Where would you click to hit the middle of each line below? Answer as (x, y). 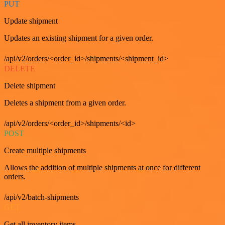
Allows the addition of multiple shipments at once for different (102, 167)
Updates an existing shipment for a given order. (79, 38)
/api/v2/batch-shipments (41, 197)
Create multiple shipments (45, 150)
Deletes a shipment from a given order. (65, 103)
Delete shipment (30, 86)
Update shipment (31, 21)
